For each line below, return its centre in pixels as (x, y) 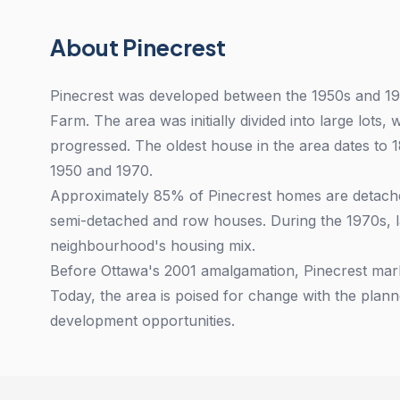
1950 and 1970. (101, 171)
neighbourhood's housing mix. (153, 246)
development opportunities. (142, 321)
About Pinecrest (138, 47)
